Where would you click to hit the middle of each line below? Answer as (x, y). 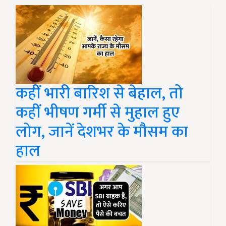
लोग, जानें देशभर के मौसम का (102, 132)
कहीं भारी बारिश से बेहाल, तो (99, 94)
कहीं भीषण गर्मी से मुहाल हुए (98, 113)
